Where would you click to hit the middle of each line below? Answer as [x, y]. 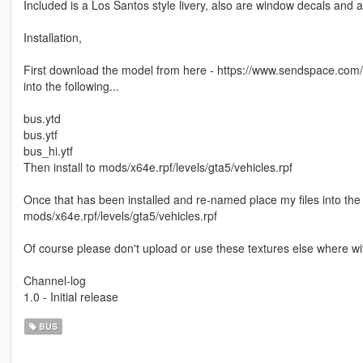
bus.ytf [40, 134]
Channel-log [54, 280]
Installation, [52, 37]
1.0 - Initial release [70, 296]
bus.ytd [42, 118]
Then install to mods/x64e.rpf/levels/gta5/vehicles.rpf [158, 167]
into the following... [71, 85]
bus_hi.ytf [48, 150]
